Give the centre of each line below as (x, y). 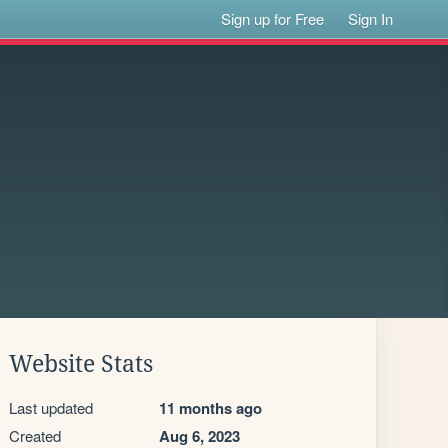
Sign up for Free (273, 18)
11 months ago (210, 408)
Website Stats (81, 364)
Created (35, 435)
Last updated (51, 407)
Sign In (371, 18)
